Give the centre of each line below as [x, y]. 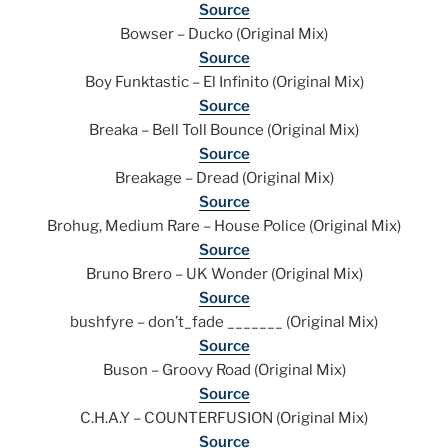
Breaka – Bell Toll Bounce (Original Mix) [224, 130]
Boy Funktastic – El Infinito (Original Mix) [224, 82]
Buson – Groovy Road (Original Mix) [224, 370]
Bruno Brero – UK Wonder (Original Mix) [224, 274]
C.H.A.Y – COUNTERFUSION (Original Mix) [224, 418]
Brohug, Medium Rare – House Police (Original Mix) [224, 226]
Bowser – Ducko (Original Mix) [224, 34]
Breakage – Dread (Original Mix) [224, 178]
